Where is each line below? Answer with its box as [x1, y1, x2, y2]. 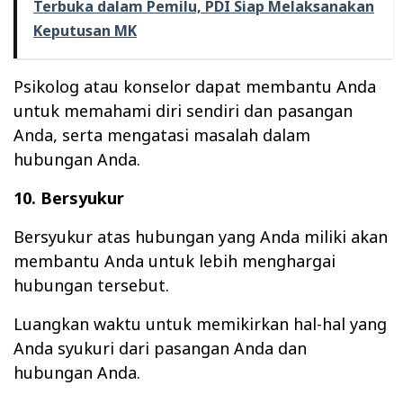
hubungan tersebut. [13, 273, 169, 296]
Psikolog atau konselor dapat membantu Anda [13, 75, 376, 97]
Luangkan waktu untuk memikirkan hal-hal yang [13, 312, 387, 335]
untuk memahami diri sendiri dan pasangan [13, 99, 353, 121]
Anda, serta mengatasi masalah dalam [13, 123, 310, 146]
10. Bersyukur [13, 186, 124, 209]
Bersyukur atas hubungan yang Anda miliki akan [13, 225, 388, 247]
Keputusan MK [33, 20, 137, 40]
